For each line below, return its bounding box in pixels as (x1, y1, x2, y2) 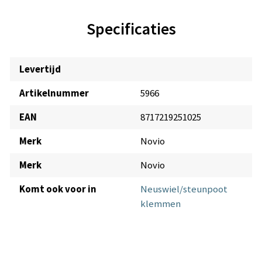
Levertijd (19, 62, 61, 75)
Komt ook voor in (19, 182, 96, 195)
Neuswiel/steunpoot (140, 182, 227, 195)
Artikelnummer (19, 86, 89, 99)
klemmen (140, 196, 181, 210)
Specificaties (86, 18, 176, 39)
